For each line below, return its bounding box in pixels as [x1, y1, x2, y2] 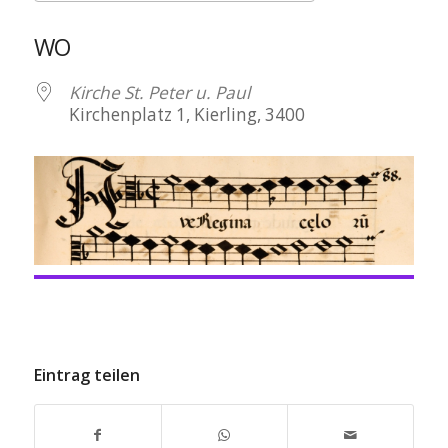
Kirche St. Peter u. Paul [68, 81, 250, 104]
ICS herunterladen [68, 13, 216, 36]
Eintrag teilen [33, 364, 140, 387]
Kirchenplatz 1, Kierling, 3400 [68, 103, 305, 126]
